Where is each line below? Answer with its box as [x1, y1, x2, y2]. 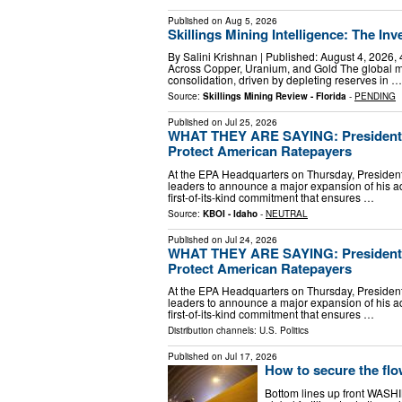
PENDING [354, 90, 396, 103]
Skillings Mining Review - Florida [203, 90, 346, 103]
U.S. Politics [259, 324, 309, 337]
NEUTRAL [266, 206, 308, 220]
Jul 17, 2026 [225, 350, 277, 363]
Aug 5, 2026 [225, 13, 277, 27]
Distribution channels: [168, 324, 259, 337]
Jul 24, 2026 [225, 232, 277, 246]
